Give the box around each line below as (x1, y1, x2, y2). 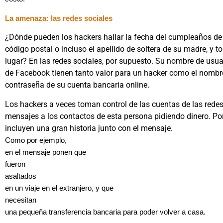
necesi (5, 196, 26, 204)
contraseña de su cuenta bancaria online (5, 80, 147, 90)
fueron (5, 160, 25, 168)
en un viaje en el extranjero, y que (5, 184, 113, 192)
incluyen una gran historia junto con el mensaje (5, 123, 171, 133)
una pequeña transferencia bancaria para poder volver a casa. (5, 208, 206, 216)
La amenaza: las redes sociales (5, 14, 112, 22)
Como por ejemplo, (5, 136, 67, 144)
